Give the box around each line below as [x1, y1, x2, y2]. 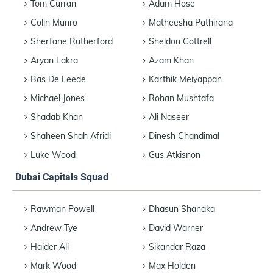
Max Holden [149, 260, 196, 271]
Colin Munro [30, 16, 77, 28]
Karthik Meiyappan [149, 73, 222, 85]
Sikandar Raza [149, 241, 205, 252]
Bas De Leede [30, 73, 86, 85]
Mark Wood [30, 260, 76, 271]
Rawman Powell [30, 203, 94, 214]
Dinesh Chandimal [149, 130, 219, 141]
